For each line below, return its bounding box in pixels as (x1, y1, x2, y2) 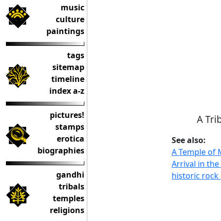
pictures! (50, 110, 84, 120)
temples (53, 193, 84, 204)
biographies (37, 145, 84, 156)
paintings (46, 26, 84, 37)
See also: (172, 134, 206, 146)
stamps (55, 121, 84, 132)
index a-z (49, 85, 84, 96)
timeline (51, 74, 84, 84)
